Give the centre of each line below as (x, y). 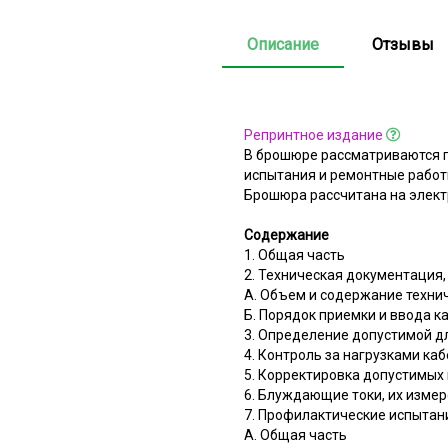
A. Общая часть (295, 434)
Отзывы (403, 44)
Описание (283, 44)
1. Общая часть (294, 254)
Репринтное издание (313, 134)
